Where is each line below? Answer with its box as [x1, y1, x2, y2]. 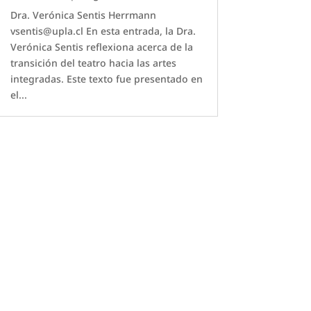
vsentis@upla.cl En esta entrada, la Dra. [10, 24, 196, 37]
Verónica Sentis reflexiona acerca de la [10, 40, 193, 53]
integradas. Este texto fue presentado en [10, 72, 203, 85]
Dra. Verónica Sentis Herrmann [10, 8, 156, 22]
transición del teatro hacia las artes [10, 56, 176, 69]
